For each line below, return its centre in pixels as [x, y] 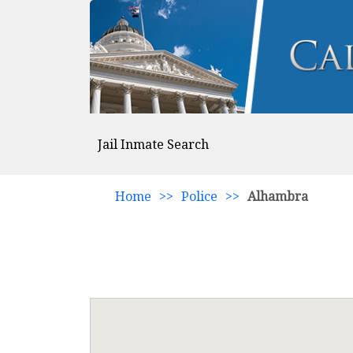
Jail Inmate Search [153, 144]
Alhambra [278, 196]
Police [199, 196]
